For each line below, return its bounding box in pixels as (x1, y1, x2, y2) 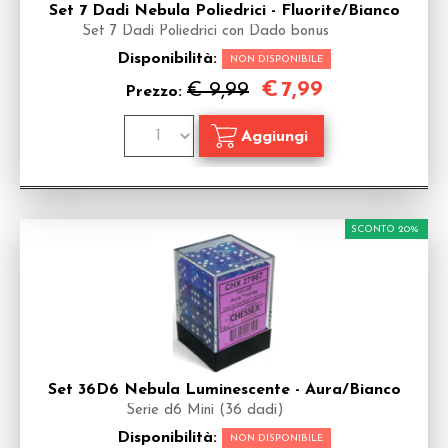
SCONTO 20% (351, 224, 419, 235)
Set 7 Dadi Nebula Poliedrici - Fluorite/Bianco (48, 3, 400, 19)
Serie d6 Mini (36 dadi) (126, 403, 284, 418)
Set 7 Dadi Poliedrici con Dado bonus (81, 24, 329, 39)
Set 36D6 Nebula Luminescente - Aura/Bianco (47, 382, 401, 398)
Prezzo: (125, 84, 187, 100)
